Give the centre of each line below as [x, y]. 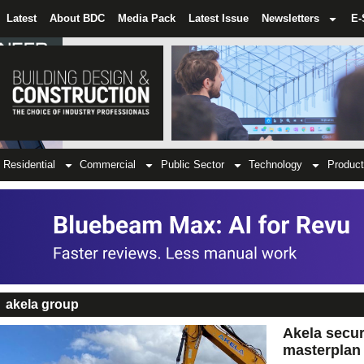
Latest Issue [219, 18]
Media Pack [147, 18]
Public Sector [192, 165]
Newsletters [290, 18]
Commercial [108, 165]
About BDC [77, 18]
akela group [42, 305]
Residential [29, 165]
